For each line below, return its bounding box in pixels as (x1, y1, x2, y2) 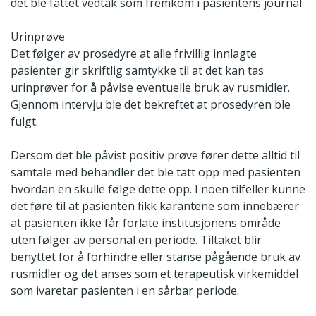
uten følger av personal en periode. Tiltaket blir (11, 232, 262, 248)
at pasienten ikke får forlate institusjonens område (11, 215, 281, 231)
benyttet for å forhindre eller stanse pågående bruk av (11, 249, 300, 265)
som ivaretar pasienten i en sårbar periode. (11, 283, 239, 299)
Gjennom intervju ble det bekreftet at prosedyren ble (11, 97, 291, 113)
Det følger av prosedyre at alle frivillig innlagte (11, 46, 257, 62)
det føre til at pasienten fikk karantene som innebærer (11, 198, 299, 214)
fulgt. (11, 114, 38, 130)
